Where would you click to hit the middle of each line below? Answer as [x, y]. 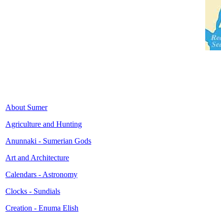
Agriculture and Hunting [44, 124]
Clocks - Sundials [33, 191]
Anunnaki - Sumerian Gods [48, 141]
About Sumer [26, 107]
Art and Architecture [37, 158]
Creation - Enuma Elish [42, 208]
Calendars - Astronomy [41, 174]
